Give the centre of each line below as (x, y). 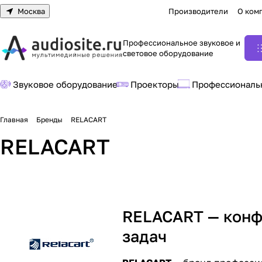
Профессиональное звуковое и (182, 43)
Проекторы (155, 84)
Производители (198, 11)
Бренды (49, 120)
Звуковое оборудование (65, 84)
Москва (31, 11)
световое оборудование (168, 53)
